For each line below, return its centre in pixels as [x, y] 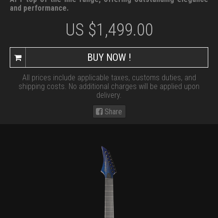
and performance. [39, 8]
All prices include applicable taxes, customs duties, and [109, 77]
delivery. [109, 95]
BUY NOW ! [109, 57]
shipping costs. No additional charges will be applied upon [109, 86]
